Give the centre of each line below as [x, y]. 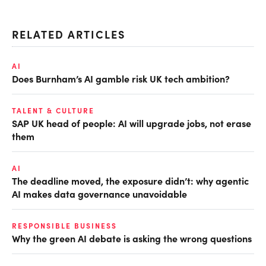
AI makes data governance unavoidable [99, 194]
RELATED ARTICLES [69, 34]
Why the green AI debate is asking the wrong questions [132, 238]
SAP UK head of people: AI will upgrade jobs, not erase [132, 123]
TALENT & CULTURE [53, 111]
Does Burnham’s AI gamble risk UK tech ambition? [121, 79]
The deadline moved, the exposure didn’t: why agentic [130, 181]
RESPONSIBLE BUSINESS [64, 226]
